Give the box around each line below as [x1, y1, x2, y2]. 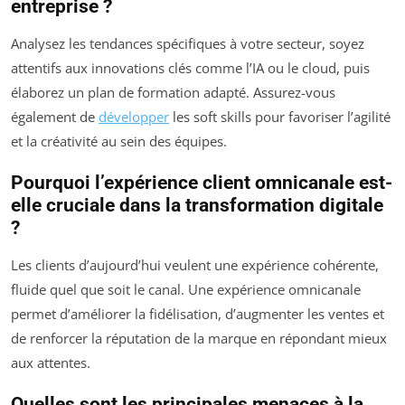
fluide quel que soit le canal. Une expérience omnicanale [11, 279, 361, 298]
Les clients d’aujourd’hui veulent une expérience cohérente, [11, 255, 379, 274]
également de [11, 107, 99, 126]
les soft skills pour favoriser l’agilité [169, 107, 391, 126]
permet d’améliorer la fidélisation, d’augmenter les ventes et [11, 304, 384, 323]
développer [99, 107, 169, 126]
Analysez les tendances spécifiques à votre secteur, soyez [11, 33, 364, 52]
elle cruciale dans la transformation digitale [11, 193, 383, 216]
